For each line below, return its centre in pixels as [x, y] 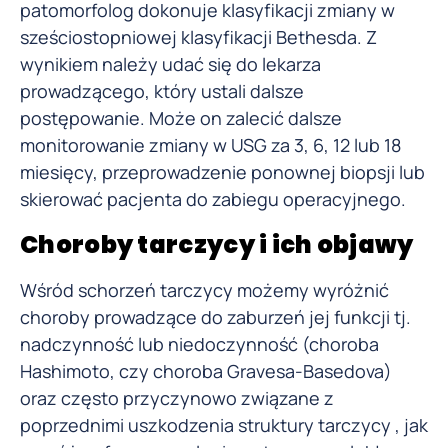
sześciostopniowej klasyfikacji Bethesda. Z [198, 37]
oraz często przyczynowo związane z [177, 397]
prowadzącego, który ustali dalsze [162, 91]
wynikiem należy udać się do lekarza [170, 64]
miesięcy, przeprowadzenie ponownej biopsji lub [222, 172]
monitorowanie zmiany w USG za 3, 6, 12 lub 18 [210, 145]
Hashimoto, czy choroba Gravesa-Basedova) [206, 370]
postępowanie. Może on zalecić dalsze [181, 118]
